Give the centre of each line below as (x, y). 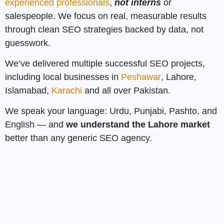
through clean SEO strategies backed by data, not (104, 29)
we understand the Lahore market (138, 125)
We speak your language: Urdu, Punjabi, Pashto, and (111, 111)
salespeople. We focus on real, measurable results (106, 16)
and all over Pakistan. (126, 91)
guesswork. (28, 43)
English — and (35, 125)
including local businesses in (63, 77)
